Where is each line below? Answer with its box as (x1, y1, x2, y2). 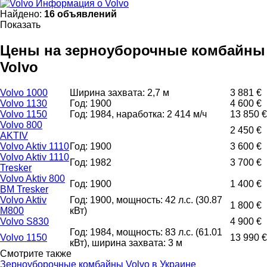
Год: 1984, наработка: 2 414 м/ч (70, 108, 207, 119)
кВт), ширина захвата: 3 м (70, 237, 182, 248)
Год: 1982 (70, 157, 111, 167)
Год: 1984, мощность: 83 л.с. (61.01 (70, 226, 222, 237)
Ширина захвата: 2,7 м (70, 87, 169, 98)
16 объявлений (44, 8, 117, 19)
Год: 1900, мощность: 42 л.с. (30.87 (70, 194, 222, 205)
